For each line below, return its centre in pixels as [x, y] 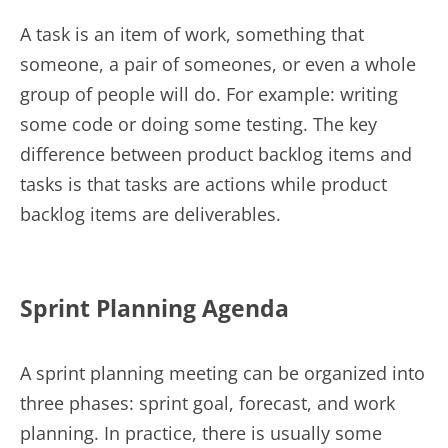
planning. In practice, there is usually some [201, 433]
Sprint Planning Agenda [154, 308]
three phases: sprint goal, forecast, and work [207, 403]
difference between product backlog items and [216, 154]
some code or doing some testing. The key [198, 124]
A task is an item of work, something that [192, 34]
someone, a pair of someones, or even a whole [218, 64]
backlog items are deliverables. [150, 214]
